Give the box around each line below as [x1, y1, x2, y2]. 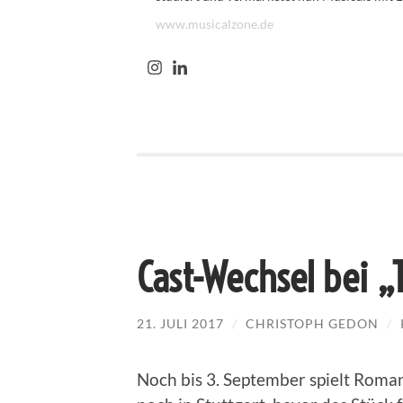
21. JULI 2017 [137, 315, 224, 331]
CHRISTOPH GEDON [246, 315, 379, 331]
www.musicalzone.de [156, 16, 273, 32]
